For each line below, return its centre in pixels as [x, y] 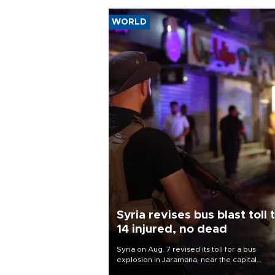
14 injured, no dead [172, 229]
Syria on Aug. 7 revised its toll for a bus [186, 249]
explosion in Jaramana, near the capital [187, 259]
